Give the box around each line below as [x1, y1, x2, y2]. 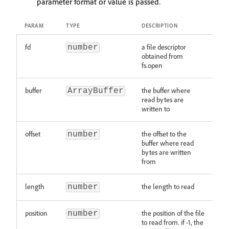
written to [142, 104, 170, 113]
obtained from [142, 52, 183, 60]
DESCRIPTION [142, 22, 178, 29]
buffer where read [142, 139, 194, 147]
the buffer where [142, 86, 190, 95]
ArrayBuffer [67, 86, 124, 96]
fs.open [142, 61, 163, 70]
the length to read [142, 182, 194, 191]
